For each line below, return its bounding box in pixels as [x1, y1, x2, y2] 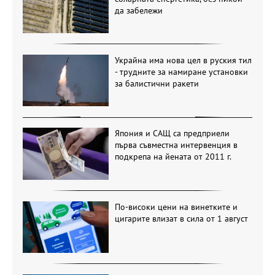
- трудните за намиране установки [114, 66, 248, 77]
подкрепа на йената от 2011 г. [114, 151, 231, 163]
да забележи [114, 4, 163, 16]
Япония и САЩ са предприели [114, 128, 230, 139]
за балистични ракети [114, 78, 199, 89]
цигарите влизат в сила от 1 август [114, 212, 248, 224]
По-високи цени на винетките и [114, 201, 238, 212]
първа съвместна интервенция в [114, 139, 238, 151]
